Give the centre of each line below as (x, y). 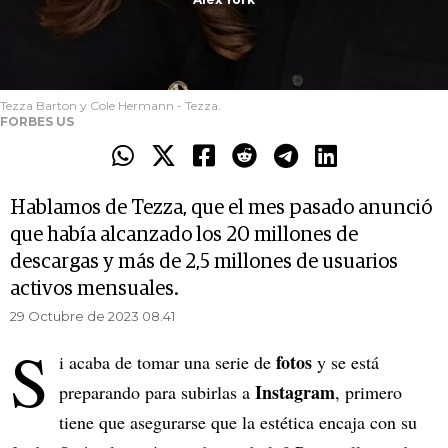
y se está (348, 362)
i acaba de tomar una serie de (167, 362)
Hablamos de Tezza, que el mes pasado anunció (221, 208)
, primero (368, 392)
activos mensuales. (94, 289)
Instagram (295, 392)
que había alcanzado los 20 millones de (184, 235)
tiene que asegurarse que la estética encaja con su (238, 422)
